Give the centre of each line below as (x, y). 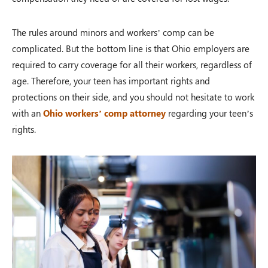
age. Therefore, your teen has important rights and (111, 80)
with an (28, 113)
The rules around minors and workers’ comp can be (113, 32)
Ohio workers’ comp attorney (104, 113)
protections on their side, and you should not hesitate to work (133, 97)
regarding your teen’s (209, 113)
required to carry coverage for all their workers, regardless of (132, 64)
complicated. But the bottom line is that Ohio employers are (131, 48)
